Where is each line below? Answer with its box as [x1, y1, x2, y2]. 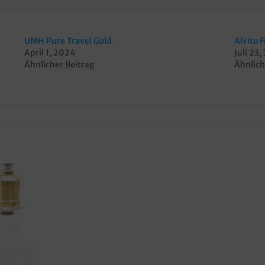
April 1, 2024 [24, 47, 75, 58]
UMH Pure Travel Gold [24, 35, 112, 46]
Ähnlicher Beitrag [24, 59, 94, 70]
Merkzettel [82, 203, 118, 212]
